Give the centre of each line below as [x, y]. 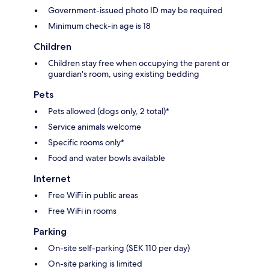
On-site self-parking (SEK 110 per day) [119, 248]
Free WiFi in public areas [93, 195]
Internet [52, 179]
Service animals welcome [95, 127]
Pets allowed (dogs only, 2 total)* [109, 111]
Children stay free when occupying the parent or [139, 63]
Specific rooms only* [86, 143]
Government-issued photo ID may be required [135, 11]
